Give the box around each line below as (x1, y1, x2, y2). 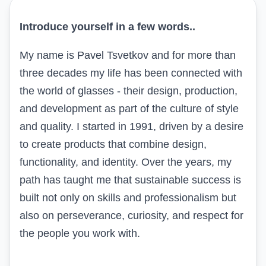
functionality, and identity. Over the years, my (20, 156, 232, 168)
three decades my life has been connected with (20, 66, 242, 79)
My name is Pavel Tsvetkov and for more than (20, 49, 236, 61)
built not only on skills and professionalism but (20, 191, 236, 204)
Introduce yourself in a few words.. (20, 20, 195, 33)
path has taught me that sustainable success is (20, 173, 241, 186)
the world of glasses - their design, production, (20, 84, 237, 97)
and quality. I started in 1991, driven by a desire (20, 120, 243, 132)
